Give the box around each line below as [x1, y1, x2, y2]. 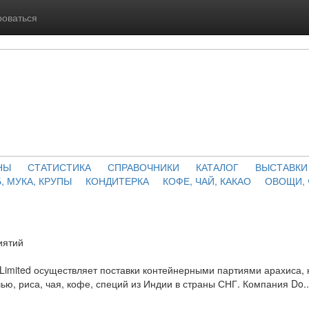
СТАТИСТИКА [28, 160, 91, 174]
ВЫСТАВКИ [255, 160, 308, 174]
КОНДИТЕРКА [85, 174, 149, 188]
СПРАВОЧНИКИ [108, 160, 179, 174]
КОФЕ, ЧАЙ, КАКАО [162, 174, 251, 188]
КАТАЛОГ [196, 160, 239, 174]
